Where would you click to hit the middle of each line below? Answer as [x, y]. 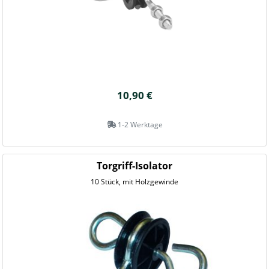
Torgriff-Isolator [134, 166]
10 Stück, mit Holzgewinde [134, 182]
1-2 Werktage [139, 125]
